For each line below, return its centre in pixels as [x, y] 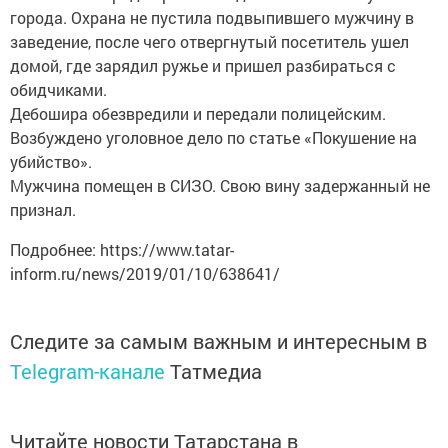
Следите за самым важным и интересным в [218, 341]
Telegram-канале [87, 371]
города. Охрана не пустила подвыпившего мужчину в [212, 17]
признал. [43, 209]
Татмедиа [216, 371]
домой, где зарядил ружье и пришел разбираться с [203, 65]
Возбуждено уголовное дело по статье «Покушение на [213, 137]
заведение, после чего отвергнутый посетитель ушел [209, 41]
